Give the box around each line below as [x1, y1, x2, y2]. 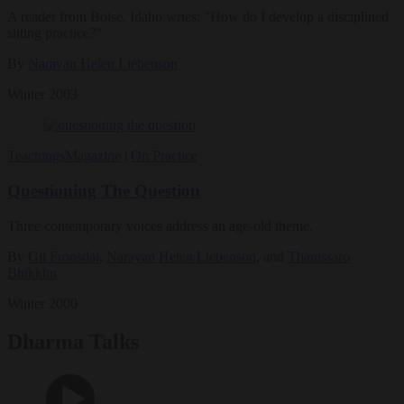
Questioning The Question [7, 180, 200, 200]
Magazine [65, 148, 121, 164]
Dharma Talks [7, 329, 139, 353]
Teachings [7, 148, 65, 164]
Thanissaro [288, 248, 350, 264]
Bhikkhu [7, 264, 57, 280]
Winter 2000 [7, 295, 78, 311]
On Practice [131, 148, 197, 164]
